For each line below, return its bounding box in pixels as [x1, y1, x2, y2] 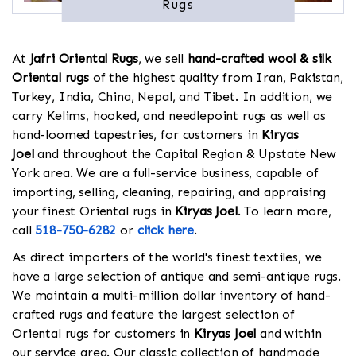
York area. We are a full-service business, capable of [12, 165, 319, 181]
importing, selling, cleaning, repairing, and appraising [12, 184, 327, 200]
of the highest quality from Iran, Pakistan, [88, 70, 343, 86]
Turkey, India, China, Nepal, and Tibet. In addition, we [12, 89, 333, 105]
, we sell [137, 51, 188, 67]
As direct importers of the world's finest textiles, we [12, 250, 322, 265]
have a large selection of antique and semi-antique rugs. [12, 269, 342, 284]
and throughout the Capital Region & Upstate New [33, 146, 336, 162]
